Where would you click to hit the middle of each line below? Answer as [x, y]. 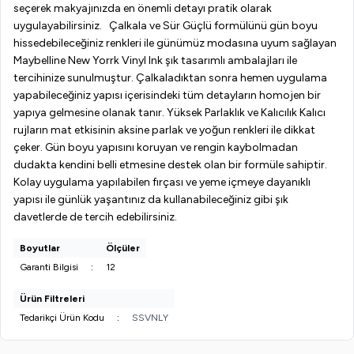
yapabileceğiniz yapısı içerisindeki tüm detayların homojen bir [167, 95]
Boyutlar [40, 248]
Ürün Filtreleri [52, 299]
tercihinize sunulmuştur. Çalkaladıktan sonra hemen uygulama [170, 78]
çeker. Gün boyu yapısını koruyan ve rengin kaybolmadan [156, 147]
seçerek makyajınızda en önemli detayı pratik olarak [143, 8]
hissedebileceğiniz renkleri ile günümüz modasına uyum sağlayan [175, 43]
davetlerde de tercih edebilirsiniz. [95, 217]
